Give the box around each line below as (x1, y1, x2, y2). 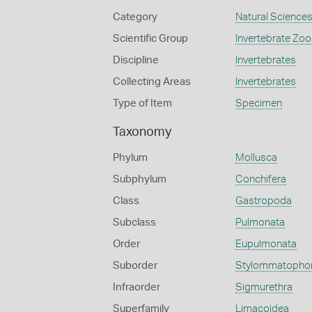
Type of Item (113, 98, 172, 109)
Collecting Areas (113, 77, 191, 87)
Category (113, 12, 157, 22)
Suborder (113, 260, 157, 271)
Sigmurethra (235, 282, 292, 292)
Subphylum (113, 174, 166, 185)
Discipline (113, 55, 159, 65)
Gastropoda (235, 196, 292, 206)
